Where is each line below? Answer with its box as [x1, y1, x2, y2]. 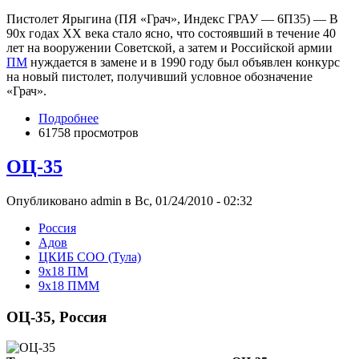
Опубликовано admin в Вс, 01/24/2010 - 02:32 [6, 193, 252, 208]
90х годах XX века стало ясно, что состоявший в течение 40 [6, 26, 336, 41]
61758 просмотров [38, 126, 139, 140]
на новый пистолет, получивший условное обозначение [6, 70, 313, 84]
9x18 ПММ [38, 278, 99, 292]
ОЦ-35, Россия [6, 308, 107, 325]
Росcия [38, 220, 76, 235]
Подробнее [38, 111, 99, 126]
